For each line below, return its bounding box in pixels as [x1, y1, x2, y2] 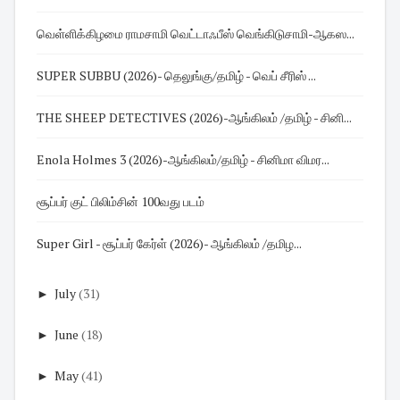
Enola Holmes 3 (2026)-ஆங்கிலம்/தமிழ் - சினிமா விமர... [37, 150, 330, 168]
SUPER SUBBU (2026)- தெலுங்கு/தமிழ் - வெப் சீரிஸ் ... [253, 66, 316, 84]
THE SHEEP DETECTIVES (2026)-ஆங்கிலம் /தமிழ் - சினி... [37, 108, 353, 126]
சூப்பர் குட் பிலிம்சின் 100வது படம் [37, 192, 204, 210]
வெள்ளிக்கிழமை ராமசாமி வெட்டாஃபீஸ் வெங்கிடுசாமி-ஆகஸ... [37, 24, 354, 42]
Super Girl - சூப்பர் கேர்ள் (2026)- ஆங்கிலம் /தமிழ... [37, 234, 303, 252]
